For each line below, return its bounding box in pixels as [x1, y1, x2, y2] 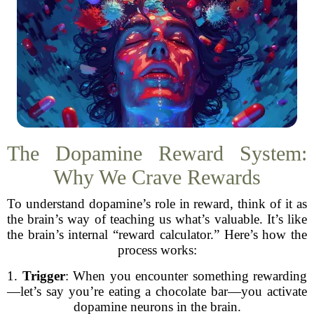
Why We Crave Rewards [53, 165, 261, 189]
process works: [117, 243, 197, 257]
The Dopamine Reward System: [7, 142, 307, 165]
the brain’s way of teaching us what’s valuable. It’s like [7, 212, 307, 226]
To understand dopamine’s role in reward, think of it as [7, 196, 307, 211]
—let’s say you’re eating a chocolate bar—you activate [7, 284, 307, 299]
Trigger [22, 268, 65, 283]
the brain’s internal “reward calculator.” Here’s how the [7, 227, 307, 242]
